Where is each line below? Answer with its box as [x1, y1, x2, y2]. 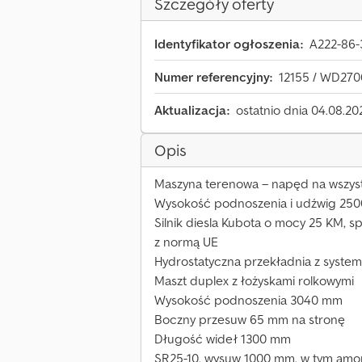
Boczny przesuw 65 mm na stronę [154, 311, 345, 328]
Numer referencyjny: [154, 69, 272, 86]
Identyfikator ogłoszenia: [154, 36, 303, 53]
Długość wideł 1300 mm [154, 330, 291, 347]
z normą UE [154, 234, 218, 250]
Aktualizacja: [154, 102, 229, 119]
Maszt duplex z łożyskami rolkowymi [154, 272, 354, 289]
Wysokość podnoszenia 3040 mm [154, 292, 343, 309]
